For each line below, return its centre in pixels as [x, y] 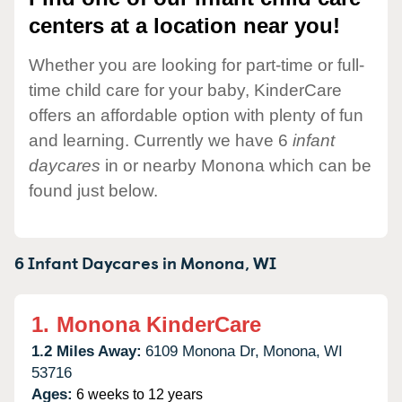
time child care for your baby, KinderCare [185, 90]
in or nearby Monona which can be [236, 165]
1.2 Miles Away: [87, 351]
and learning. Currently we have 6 [161, 140]
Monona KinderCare [159, 324]
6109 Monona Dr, [202, 351]
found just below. [93, 190]
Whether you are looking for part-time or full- [197, 65]
